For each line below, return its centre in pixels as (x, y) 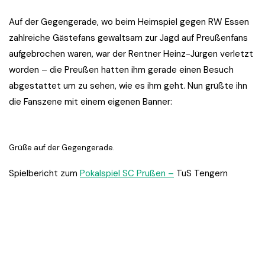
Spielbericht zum (44, 174)
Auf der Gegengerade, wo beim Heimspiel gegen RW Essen (129, 22)
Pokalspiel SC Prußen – (127, 174)
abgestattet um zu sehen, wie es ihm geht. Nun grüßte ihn (128, 86)
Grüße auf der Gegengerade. (62, 148)
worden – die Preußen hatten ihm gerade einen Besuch (121, 70)
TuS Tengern (201, 174)
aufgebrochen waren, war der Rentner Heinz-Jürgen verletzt (131, 54)
